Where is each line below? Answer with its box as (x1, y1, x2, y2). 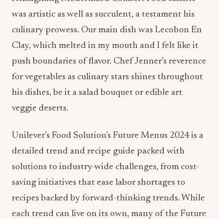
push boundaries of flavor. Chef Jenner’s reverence (12, 57, 206, 66)
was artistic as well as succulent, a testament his (12, 10, 195, 19)
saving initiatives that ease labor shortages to (12, 178, 185, 187)
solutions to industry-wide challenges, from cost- (12, 162, 199, 172)
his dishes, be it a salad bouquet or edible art (12, 88, 182, 97)
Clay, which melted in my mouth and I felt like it (12, 41, 198, 50)
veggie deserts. (12, 104, 70, 113)
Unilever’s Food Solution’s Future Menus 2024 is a (12, 131, 203, 140)
